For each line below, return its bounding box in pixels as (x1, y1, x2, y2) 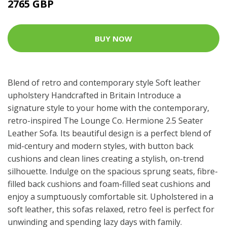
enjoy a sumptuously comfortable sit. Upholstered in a (8, 191, 213, 203)
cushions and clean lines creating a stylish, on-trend (8, 153, 204, 165)
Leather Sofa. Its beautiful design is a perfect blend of (8, 128, 211, 139)
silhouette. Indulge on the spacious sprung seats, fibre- (8, 166, 218, 177)
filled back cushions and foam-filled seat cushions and (8, 178, 210, 190)
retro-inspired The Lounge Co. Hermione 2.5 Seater (8, 115, 203, 127)
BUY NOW (95, 33, 132, 44)
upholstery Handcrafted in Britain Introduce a (8, 90, 181, 101)
